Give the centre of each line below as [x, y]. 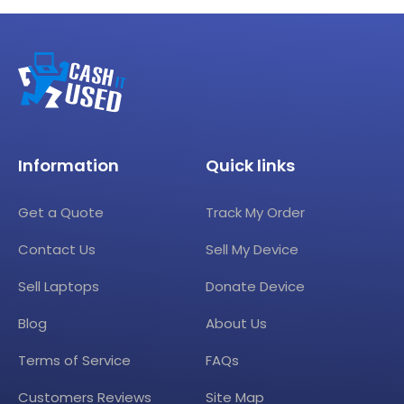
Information [69, 166]
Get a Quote [61, 213]
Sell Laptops [59, 287]
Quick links [251, 166]
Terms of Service [74, 361]
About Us [237, 324]
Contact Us [57, 250]
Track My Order [256, 213]
